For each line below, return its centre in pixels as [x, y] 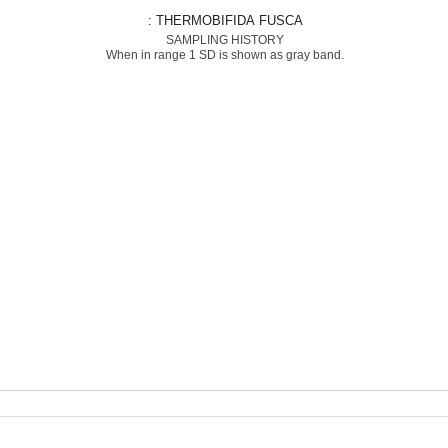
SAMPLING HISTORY [224, 40]
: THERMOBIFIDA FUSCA [228, 20]
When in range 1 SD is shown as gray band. [224, 55]
